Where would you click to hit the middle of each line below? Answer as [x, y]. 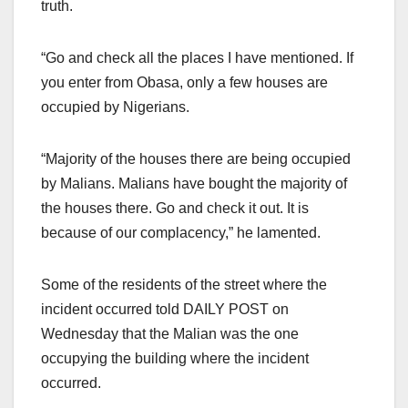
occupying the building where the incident [175, 358]
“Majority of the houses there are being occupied [196, 158]
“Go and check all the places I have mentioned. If [197, 57]
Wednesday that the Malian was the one [170, 333]
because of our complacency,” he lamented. [181, 232]
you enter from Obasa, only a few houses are [184, 82]
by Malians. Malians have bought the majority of [194, 183]
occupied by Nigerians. [115, 107]
